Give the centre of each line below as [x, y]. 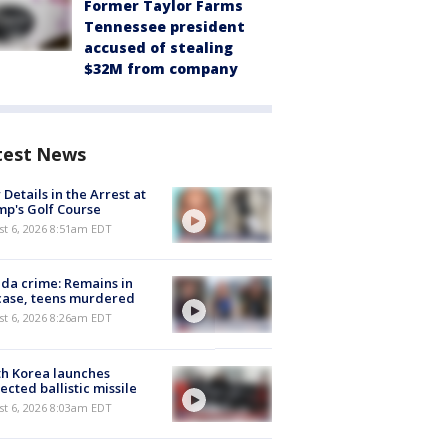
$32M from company [161, 68]
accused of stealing [158, 47]
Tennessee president [164, 26]
